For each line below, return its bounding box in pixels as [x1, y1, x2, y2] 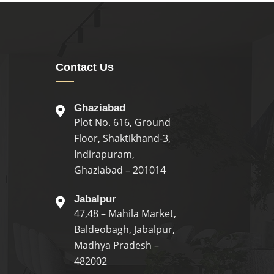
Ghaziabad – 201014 [74, 163, 166, 177]
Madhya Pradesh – [74, 239, 159, 252]
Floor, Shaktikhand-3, [74, 131, 171, 145]
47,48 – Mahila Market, [74, 207, 176, 220]
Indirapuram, [74, 147, 135, 161]
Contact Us [56, 61, 114, 73]
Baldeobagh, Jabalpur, [74, 223, 175, 236]
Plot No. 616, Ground [74, 116, 171, 129]
